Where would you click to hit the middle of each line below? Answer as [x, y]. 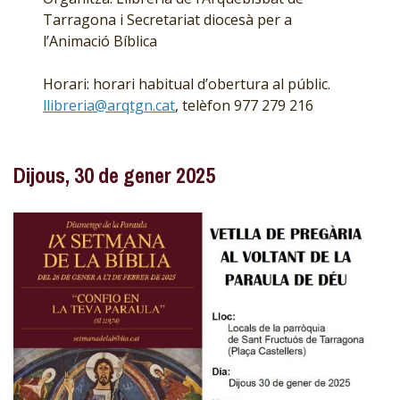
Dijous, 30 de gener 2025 [114, 175]
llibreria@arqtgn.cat [109, 105]
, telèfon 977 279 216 [245, 105]
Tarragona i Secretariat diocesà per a [168, 19]
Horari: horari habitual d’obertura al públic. [187, 83]
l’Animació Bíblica [100, 41]
